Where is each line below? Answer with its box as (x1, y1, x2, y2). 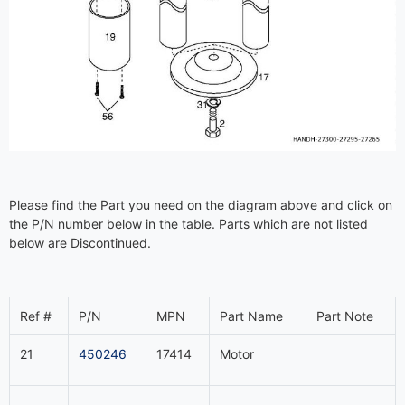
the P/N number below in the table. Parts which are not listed (9, 215, 368, 231)
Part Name (219, 307, 283, 324)
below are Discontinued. (9, 234, 151, 250)
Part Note (316, 307, 373, 324)
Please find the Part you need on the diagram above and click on (9, 196, 392, 212)
